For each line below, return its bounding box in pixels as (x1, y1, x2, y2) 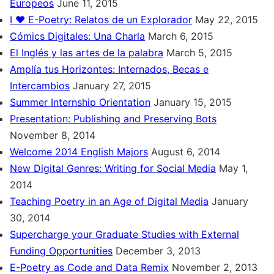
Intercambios (10, 80, 70, 92)
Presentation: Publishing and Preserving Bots (10, 113, 217, 125)
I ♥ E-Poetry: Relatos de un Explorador (10, 13, 192, 26)
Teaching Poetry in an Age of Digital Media (10, 195, 209, 207)
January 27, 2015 (73, 80, 151, 92)
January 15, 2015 (154, 96, 232, 108)
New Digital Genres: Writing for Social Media (10, 162, 216, 174)
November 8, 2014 (10, 129, 95, 141)
